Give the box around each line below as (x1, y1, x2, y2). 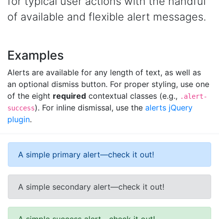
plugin (7, 114, 30, 124)
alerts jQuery (145, 103, 193, 112)
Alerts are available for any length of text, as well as (7, 67, 201, 77)
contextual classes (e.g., (86, 91, 180, 101)
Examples (7, 48, 64, 63)
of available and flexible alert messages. (7, 10, 206, 23)
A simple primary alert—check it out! (18, 150, 154, 160)
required (53, 91, 86, 101)
